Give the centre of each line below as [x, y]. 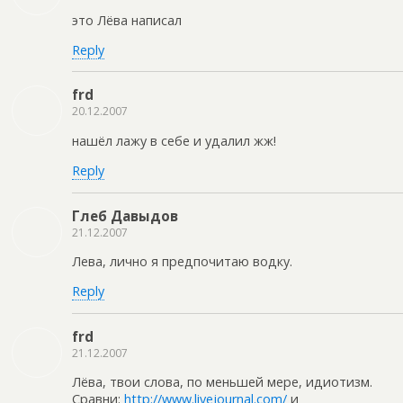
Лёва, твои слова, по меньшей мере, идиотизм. [222, 382]
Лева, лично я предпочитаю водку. [182, 261]
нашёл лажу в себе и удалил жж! [174, 140]
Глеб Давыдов [125, 215]
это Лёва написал [127, 20]
